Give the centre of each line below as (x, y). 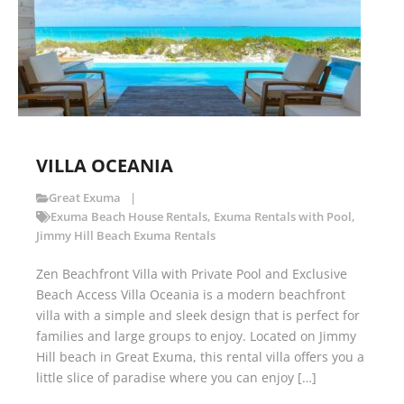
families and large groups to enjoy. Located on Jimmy (196, 336)
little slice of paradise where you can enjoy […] (176, 378)
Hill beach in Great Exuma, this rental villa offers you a (200, 357)
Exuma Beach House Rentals (129, 217)
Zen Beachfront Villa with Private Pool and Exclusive (192, 274)
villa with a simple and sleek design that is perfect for (198, 316)
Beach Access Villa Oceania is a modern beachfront (191, 295)
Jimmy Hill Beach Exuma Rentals (126, 236)
